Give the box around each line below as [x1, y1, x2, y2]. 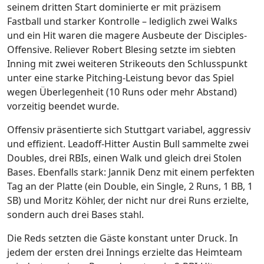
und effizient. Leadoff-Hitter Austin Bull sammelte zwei [7, 137, 249, 150]
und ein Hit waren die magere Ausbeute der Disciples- [7, 29, 247, 42]
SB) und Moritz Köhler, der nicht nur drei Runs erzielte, [7, 194, 249, 207]
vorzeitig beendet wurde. [7, 100, 119, 113]
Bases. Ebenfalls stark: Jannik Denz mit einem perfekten [7, 166, 255, 179]
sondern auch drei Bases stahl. [7, 208, 144, 221]
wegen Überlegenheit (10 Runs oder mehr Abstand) [7, 85, 237, 98]
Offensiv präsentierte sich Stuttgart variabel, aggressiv [7, 123, 250, 136]
